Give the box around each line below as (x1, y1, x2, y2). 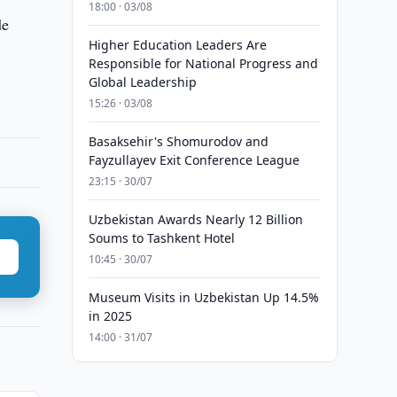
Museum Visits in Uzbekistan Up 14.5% (88, 289, 319, 306)
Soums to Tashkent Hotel (88, 230, 235, 246)
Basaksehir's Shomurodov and (88, 133, 269, 150)
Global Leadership (88, 74, 197, 90)
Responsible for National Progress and (88, 55, 318, 72)
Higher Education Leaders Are (88, 36, 267, 53)
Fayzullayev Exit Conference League (88, 152, 300, 168)
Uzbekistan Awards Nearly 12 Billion (88, 211, 303, 228)
